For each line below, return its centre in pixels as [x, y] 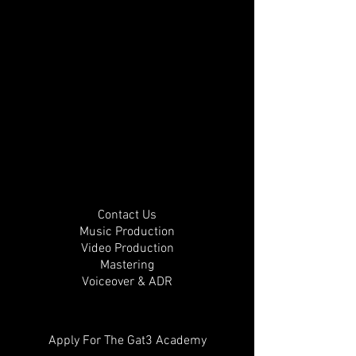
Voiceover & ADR [127, 282]
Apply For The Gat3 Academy [127, 341]
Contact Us [127, 215]
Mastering [127, 265]
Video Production [127, 249]
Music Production [127, 232]
